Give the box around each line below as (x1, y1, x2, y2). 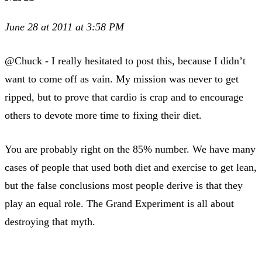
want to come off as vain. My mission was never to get (5, 73, 239, 85)
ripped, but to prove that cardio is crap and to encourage (5, 91, 243, 103)
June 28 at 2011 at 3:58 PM (5, 20, 124, 33)
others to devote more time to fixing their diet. (5, 109, 202, 121)
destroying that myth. (5, 215, 95, 227)
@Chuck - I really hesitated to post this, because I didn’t (5, 54, 246, 67)
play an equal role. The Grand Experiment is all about (5, 197, 234, 209)
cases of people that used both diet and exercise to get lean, (5, 161, 257, 173)
